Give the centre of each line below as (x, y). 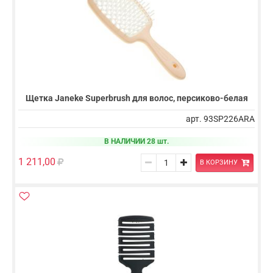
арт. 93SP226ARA (220, 119)
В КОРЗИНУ (218, 163)
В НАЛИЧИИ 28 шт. (136, 141)
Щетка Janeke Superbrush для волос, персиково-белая (136, 98)
